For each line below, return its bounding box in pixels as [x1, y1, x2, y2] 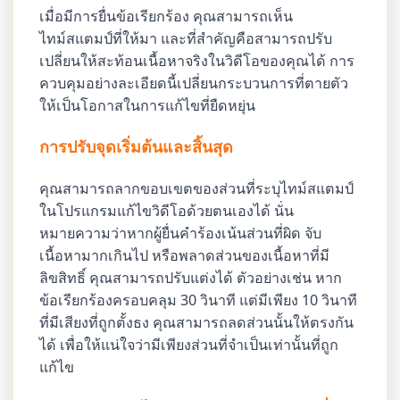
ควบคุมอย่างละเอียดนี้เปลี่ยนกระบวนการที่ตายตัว [39, 72, 349, 93]
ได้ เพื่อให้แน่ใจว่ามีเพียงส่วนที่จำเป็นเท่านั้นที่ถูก [39, 334, 339, 354]
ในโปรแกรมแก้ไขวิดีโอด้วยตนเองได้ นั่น [39, 200, 295, 221]
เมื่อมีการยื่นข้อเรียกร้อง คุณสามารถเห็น [39, 5, 294, 26]
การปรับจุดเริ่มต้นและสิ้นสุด [39, 136, 234, 158]
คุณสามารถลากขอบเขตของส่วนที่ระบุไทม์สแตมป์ [39, 178, 354, 198]
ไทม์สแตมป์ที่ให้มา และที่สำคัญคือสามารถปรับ [39, 28, 333, 48]
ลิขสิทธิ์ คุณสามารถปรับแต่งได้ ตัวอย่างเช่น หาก [39, 267, 343, 287]
